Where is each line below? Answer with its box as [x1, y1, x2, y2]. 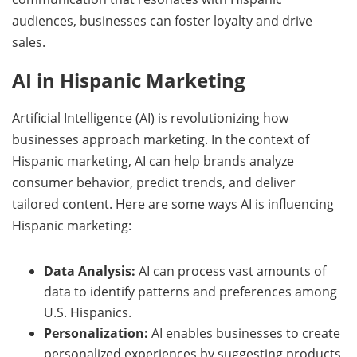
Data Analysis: [44, 262, 135, 280]
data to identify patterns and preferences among [44, 283, 337, 300]
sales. [12, 33, 45, 51]
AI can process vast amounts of [135, 262, 326, 280]
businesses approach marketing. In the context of [12, 131, 309, 148]
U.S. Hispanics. [44, 304, 131, 321]
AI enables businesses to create [148, 324, 340, 342]
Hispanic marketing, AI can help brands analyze [12, 152, 294, 170]
